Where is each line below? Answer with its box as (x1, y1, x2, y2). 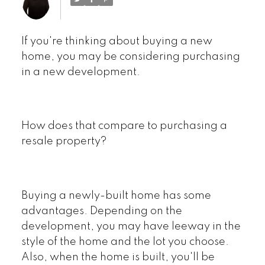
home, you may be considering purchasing (21, 51, 240, 62)
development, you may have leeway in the (21, 221, 241, 232)
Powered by (21, 78, 85, 89)
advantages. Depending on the (21, 205, 182, 216)
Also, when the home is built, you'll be (21, 251, 215, 263)
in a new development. (21, 66, 140, 77)
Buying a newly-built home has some (21, 190, 211, 201)
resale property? (21, 136, 107, 147)
